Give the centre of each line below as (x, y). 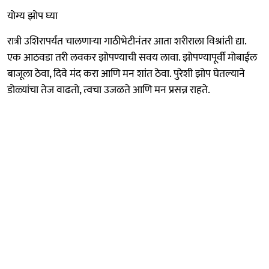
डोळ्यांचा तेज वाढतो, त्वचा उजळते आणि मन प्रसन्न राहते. (109, 90)
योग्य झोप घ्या (32, 16)
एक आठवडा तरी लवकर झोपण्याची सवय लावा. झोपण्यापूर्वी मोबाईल (132, 57)
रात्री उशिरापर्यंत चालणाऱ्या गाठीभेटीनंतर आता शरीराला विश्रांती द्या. (127, 41)
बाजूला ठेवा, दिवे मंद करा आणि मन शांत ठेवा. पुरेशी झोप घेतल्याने (126, 74)
